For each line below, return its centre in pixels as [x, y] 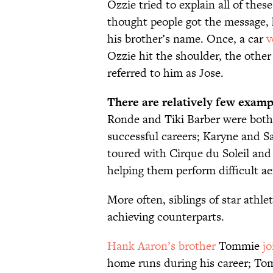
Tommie [239, 246]
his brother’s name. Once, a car [187, 39]
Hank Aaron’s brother [161, 246]
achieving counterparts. [166, 217]
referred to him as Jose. [165, 73]
